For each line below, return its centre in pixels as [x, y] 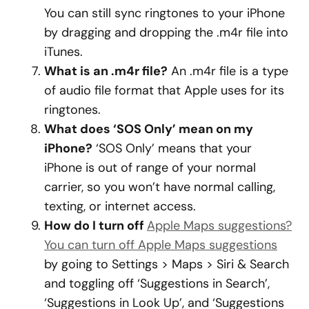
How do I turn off [96, 226]
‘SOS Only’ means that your [172, 149]
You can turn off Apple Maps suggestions [161, 245]
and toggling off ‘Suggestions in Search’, [157, 284]
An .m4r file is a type [228, 71]
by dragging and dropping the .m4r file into [166, 33]
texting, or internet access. [120, 207]
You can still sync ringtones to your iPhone [165, 13]
